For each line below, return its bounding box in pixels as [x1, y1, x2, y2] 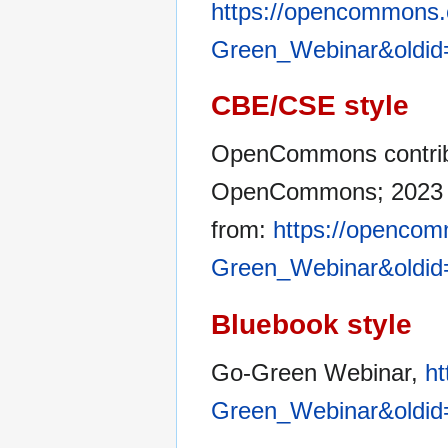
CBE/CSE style [211, 90, 409, 122]
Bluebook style [211, 308, 412, 340]
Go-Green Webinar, [211, 359, 425, 386]
